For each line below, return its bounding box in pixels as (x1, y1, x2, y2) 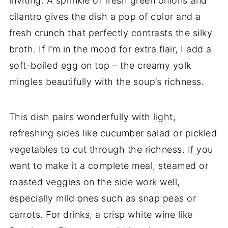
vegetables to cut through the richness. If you (9, 144, 213, 155)
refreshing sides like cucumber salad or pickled (9, 128, 217, 139)
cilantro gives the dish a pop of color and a (9, 11, 201, 22)
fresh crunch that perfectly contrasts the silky (9, 27, 213, 39)
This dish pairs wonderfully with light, (9, 111, 176, 123)
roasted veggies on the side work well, (9, 177, 180, 188)
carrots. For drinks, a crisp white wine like (9, 209, 193, 220)
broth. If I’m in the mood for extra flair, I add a (9, 44, 212, 55)
